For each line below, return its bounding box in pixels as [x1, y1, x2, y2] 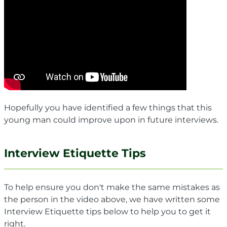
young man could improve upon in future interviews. [4, 115, 220, 125]
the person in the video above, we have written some [4, 194, 220, 204]
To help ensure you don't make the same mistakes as [4, 182, 220, 192]
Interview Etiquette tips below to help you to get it [4, 206, 211, 216]
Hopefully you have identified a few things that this [4, 102, 212, 112]
